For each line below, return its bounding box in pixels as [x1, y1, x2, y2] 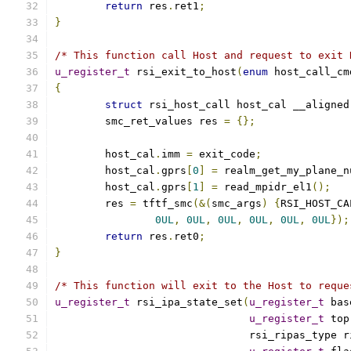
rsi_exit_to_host [130, 66, 237, 78]
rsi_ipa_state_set [130, 296, 243, 308]
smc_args [212, 197, 262, 209]
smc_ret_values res [105, 115, 224, 127]
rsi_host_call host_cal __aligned [143, 99, 349, 110]
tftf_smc [136, 197, 193, 209]
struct [105, 99, 143, 110]
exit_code [193, 148, 255, 160]
